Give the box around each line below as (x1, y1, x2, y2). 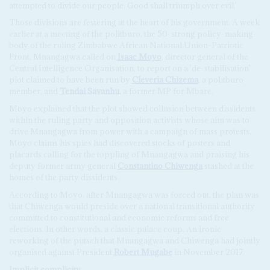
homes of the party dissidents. (8, 172, 119, 183)
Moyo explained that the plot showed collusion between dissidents (8, 103, 256, 115)
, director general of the (161, 51, 248, 63)
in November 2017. (172, 246, 245, 257)
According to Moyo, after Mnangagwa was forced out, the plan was (8, 189, 259, 200)
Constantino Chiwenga (117, 160, 202, 172)
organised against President (8, 246, 114, 257)
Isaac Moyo (117, 51, 162, 63)
